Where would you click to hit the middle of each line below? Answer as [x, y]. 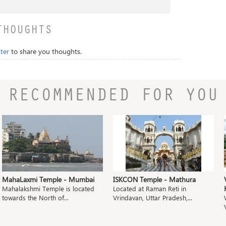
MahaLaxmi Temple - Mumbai [48, 180]
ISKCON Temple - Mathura [154, 180]
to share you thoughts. [45, 51]
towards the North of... [35, 198]
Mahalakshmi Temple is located [48, 189]
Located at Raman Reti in [150, 189]
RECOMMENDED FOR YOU [113, 97]
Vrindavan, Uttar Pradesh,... [153, 198]
